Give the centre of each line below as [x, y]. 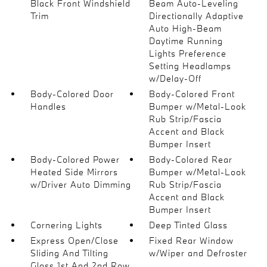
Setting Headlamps [190, 66]
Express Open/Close [74, 240]
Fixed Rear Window [192, 240]
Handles [48, 106]
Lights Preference [188, 53]
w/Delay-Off [176, 78]
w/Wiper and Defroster [198, 253]
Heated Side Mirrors [74, 172]
